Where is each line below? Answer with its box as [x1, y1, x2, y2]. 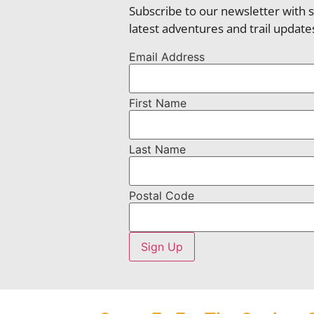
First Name [128, 96, 186, 111]
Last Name [128, 142, 186, 157]
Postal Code [128, 189, 194, 203]
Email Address [128, 50, 205, 64]
